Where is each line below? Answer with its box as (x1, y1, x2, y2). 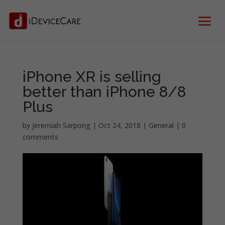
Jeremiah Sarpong (32, 121, 90, 130)
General (148, 121, 174, 130)
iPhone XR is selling (22, 68, 161, 85)
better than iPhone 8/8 (22, 83, 186, 100)
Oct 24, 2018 (98, 121, 141, 130)
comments (22, 132, 58, 142)
